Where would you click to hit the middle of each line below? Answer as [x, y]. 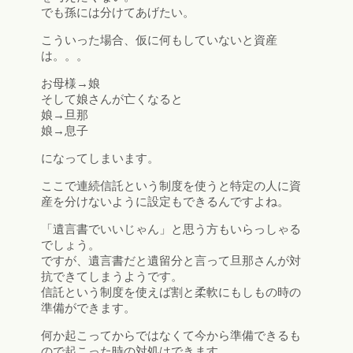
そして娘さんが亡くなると [112, 99]
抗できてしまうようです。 [112, 277]
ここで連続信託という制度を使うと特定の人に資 [171, 186]
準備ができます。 [88, 308]
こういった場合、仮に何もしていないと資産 [159, 40]
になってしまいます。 [100, 158]
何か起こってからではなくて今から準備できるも [171, 336]
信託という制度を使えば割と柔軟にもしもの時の [171, 292]
